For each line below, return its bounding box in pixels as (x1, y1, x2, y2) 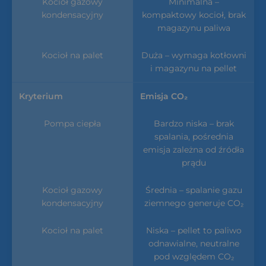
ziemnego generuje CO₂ (144, 197, 243, 208)
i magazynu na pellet (150, 62, 237, 74)
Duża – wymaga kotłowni (141, 49, 246, 61)
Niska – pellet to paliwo (145, 224, 242, 236)
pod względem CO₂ (153, 251, 234, 262)
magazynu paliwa (157, 22, 230, 33)
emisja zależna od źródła (143, 144, 244, 155)
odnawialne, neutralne (148, 237, 239, 249)
